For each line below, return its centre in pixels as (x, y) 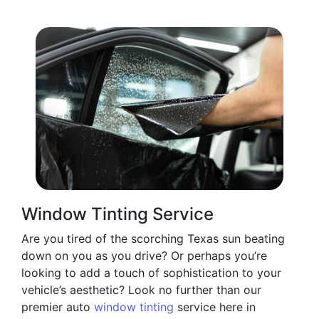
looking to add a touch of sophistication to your (151, 273)
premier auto (58, 307)
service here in (215, 307)
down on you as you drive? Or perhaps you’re (144, 256)
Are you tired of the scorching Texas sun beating (153, 239)
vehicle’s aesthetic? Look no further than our (141, 290)
